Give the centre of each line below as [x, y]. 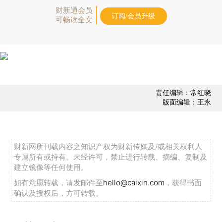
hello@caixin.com [134, 183]
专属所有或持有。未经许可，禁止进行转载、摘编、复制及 [111, 157]
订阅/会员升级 [133, 16]
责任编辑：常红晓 [183, 93]
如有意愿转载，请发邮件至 [59, 183]
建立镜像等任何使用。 [51, 167]
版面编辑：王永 [187, 102]
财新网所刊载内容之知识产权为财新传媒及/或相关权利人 [108, 147]
